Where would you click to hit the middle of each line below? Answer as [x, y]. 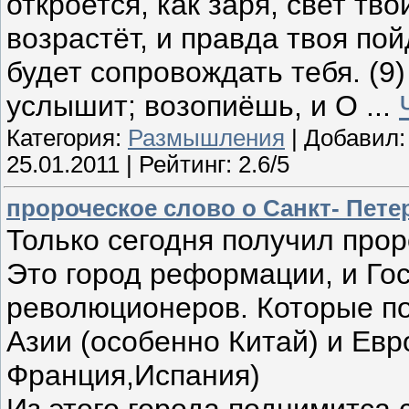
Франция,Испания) [133, 375]
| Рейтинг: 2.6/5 [204, 165]
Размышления [206, 138]
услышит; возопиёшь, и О [186, 106]
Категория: [67, 138]
